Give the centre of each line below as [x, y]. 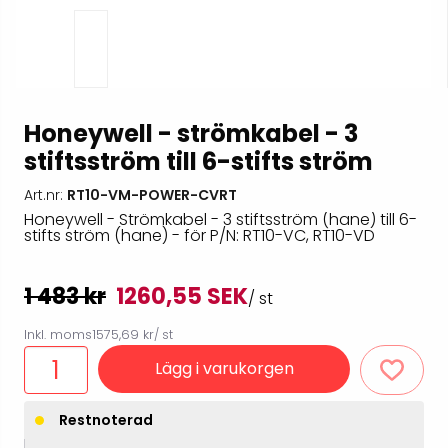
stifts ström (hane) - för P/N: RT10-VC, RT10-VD [199, 236]
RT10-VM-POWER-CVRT [152, 195]
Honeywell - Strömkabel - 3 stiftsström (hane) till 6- [220, 220]
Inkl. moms [58, 335]
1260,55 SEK [182, 297]
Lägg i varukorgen [224, 369]
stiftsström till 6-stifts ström [198, 162]
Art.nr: [45, 195]
